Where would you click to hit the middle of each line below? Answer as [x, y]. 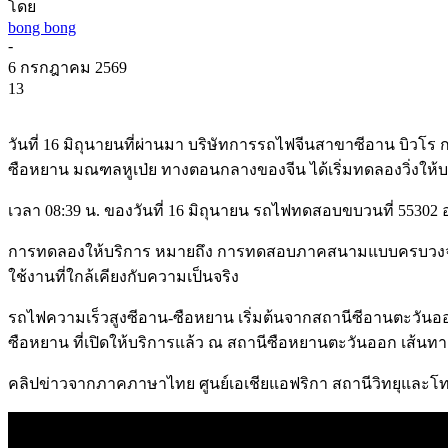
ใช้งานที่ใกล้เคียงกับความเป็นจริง [123, 276]
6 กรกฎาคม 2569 [67, 67]
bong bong [42, 27]
